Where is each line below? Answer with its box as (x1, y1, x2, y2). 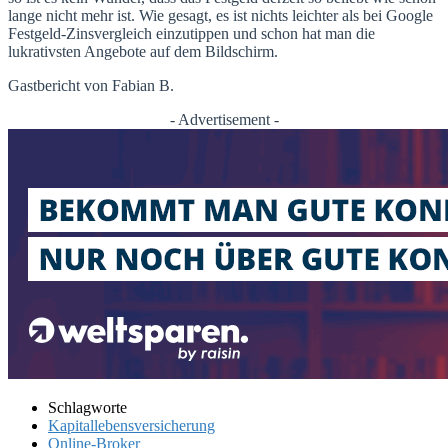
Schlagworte (48, 398, 127, 416)
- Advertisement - (169, 110, 279, 128)
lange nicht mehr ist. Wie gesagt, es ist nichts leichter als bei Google (8, 6, 433, 24)
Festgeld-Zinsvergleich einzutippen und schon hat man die (8, 24, 375, 42)
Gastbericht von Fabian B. (8, 76, 174, 94)
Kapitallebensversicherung (48, 416, 215, 434)
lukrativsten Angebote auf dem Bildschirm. (8, 42, 278, 60)
